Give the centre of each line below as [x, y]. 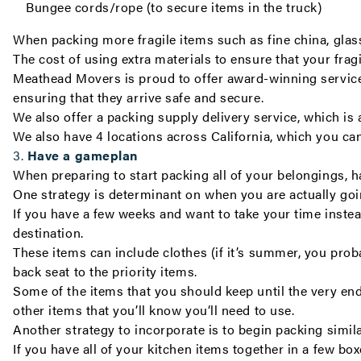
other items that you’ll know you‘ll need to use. [154, 310]
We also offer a [60, 116]
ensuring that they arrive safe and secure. [140, 97]
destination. [50, 232]
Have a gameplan [82, 155]
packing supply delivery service [202, 116]
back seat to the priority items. [105, 271]
